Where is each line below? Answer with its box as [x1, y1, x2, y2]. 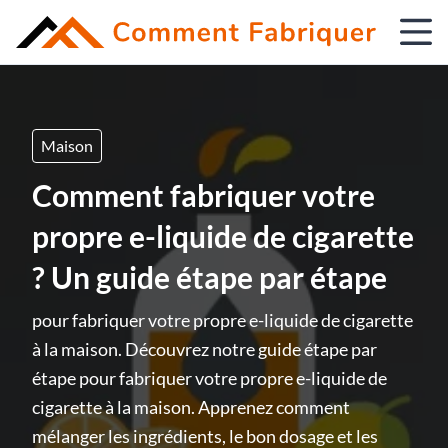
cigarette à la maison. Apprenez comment [32, 396, 350, 418]
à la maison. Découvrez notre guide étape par [32, 338, 377, 360]
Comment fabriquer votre [32, 177, 375, 213]
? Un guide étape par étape [32, 259, 387, 295]
